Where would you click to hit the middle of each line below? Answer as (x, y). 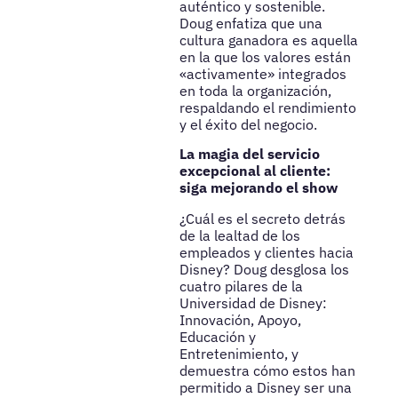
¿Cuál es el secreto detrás (262, 218)
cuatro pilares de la (241, 286)
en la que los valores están (265, 56)
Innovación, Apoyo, (240, 319)
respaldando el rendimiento (267, 107)
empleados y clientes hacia (266, 252)
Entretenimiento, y (239, 353)
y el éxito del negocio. (248, 124)
